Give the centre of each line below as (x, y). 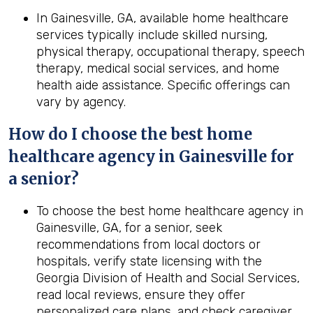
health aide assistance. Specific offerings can (163, 85)
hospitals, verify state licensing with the (149, 261)
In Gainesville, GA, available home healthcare (162, 18)
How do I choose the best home (130, 134)
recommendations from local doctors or (148, 245)
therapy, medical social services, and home (158, 68)
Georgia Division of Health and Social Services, (168, 278)
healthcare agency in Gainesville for (151, 156)
